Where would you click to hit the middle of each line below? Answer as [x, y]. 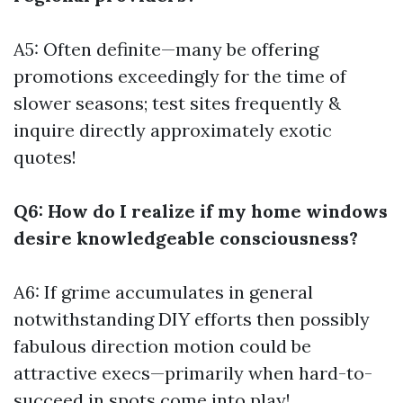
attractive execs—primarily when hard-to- [193, 373]
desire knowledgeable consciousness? [186, 238]
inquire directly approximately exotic [173, 130]
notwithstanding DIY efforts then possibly [192, 319]
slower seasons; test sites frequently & [177, 103]
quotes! [45, 157]
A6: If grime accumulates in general [163, 292]
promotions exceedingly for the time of [180, 76]
